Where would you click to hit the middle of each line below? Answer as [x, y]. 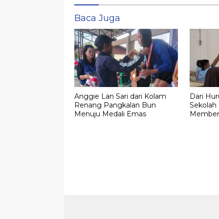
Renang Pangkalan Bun [115, 105]
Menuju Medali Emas [110, 114]
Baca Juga [97, 18]
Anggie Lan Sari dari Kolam [120, 96]
